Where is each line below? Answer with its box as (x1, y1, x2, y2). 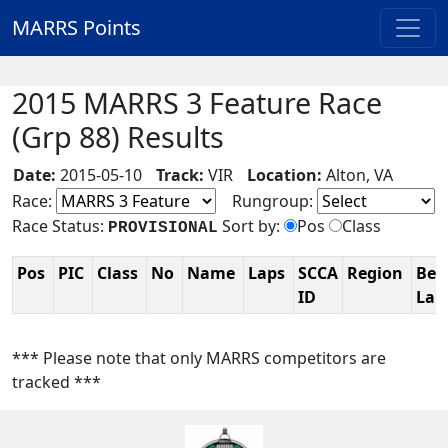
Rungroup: (216, 190, 317, 212)
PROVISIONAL (108, 219, 218, 237)
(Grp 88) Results (12, 117, 224, 156)
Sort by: (218, 215, 284, 237)
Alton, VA (322, 164, 397, 186)
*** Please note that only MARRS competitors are (12, 347, 386, 369)
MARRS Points (12, 14, 141, 41)
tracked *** (12, 371, 101, 393)
